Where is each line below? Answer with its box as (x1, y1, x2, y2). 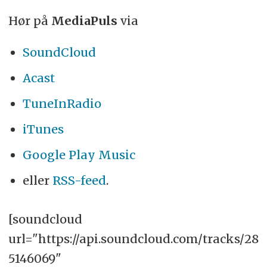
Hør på (8, 13, 51, 28)
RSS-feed (52, 172, 106, 188)
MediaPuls (51, 13, 120, 28)
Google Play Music (22, 147, 135, 162)
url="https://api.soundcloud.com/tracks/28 (8, 231, 259, 246)
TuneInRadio (22, 95, 101, 111)
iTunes (22, 121, 64, 136)
